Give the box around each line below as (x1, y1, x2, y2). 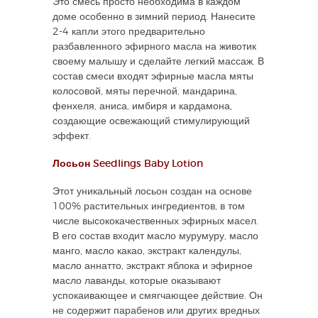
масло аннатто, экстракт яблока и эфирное (53, 261, 253, 271)
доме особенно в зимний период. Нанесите (53, 11, 256, 22)
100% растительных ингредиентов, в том (53, 201, 245, 212)
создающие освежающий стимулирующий (53, 116, 250, 126)
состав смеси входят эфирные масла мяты (53, 71, 253, 82)
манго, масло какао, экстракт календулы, (53, 246, 241, 256)
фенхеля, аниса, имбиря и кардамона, (53, 101, 232, 111)
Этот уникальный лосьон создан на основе (53, 186, 252, 197)
